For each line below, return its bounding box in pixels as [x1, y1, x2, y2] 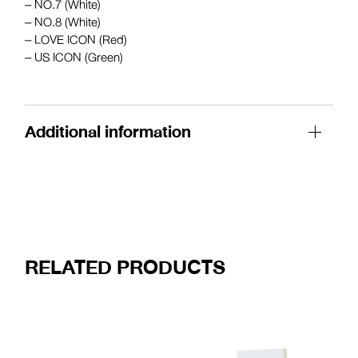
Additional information [25, 117, 192, 147]
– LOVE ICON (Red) [25, 28, 128, 51]
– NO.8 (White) [25, 10, 101, 34]
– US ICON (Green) [25, 46, 124, 69]
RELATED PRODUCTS [25, 249, 226, 285]
